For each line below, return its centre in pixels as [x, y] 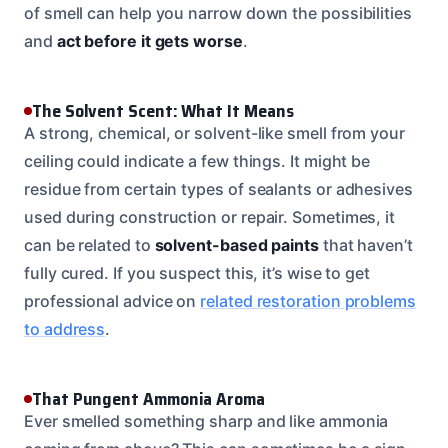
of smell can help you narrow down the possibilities [218, 12]
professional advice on [112, 300]
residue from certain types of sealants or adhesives [218, 188]
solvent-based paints [236, 244]
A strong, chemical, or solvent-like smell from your [214, 132]
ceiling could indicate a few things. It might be [197, 160]
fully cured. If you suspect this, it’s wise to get [197, 272]
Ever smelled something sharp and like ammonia [206, 420]
